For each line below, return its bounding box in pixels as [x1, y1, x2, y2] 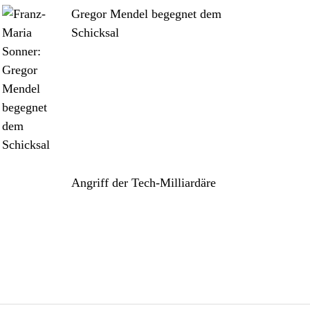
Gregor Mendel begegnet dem [71, 7, 221, 21]
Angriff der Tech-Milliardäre [71, 176, 216, 190]
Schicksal [71, 26, 119, 39]
